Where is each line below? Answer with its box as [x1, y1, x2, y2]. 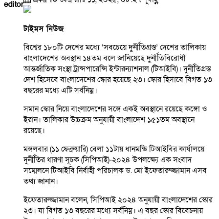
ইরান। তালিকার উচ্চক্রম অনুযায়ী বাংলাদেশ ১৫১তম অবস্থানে [23, 114, 195, 126]
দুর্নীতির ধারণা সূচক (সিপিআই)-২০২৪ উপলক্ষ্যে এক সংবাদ [23, 154, 192, 166]
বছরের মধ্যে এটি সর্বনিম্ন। [23, 85, 97, 96]
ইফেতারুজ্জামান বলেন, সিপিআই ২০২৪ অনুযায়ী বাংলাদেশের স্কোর [23, 195, 213, 206]
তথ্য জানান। [23, 176, 58, 187]
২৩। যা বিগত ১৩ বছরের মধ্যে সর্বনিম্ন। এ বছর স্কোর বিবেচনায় [23, 205, 203, 217]
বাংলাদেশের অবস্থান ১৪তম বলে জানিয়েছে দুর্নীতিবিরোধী [23, 53, 186, 64]
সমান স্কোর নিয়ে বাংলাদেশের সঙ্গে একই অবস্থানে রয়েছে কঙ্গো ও [23, 104, 207, 115]
